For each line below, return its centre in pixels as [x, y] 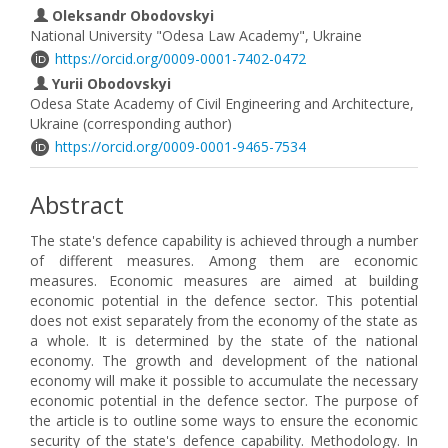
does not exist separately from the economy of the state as [224, 320]
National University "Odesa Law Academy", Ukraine [196, 35]
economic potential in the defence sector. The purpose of [224, 400]
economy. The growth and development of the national [224, 360]
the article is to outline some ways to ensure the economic [224, 420]
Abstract [77, 204]
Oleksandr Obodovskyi [131, 15]
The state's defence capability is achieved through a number [224, 240]
